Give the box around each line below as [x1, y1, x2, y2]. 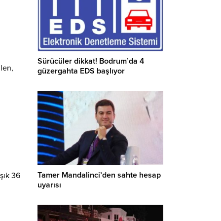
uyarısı [37, 180, 61, 190]
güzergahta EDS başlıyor [37, 66, 125, 76]
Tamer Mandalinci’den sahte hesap [37, 170, 161, 181]
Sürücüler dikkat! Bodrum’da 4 [37, 56, 144, 66]
